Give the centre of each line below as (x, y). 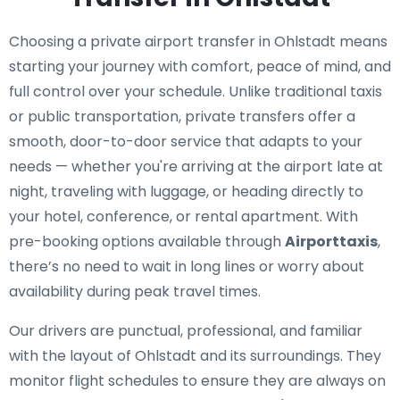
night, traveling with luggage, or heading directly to (186, 192)
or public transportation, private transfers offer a (182, 117)
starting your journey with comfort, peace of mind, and (200, 67)
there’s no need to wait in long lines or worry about (187, 267)
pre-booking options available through (147, 242)
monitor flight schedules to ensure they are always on (197, 381)
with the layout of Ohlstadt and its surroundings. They (195, 356)
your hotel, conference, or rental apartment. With (183, 217)
